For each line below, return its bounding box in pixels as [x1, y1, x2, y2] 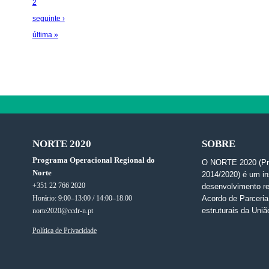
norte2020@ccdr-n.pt [32, 207, 93, 215]
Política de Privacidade [32, 226, 97, 235]
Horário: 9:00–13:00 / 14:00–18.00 [32, 194, 132, 202]
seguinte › [32, 14, 65, 23]
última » [32, 30, 58, 39]
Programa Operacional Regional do [32, 156, 155, 165]
